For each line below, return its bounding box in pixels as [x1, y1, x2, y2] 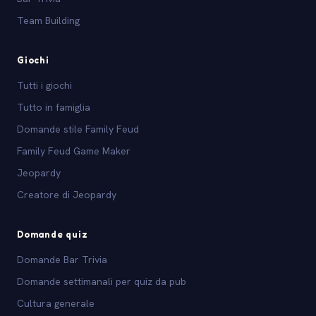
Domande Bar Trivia [17, 253, 107, 266]
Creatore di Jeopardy [17, 188, 116, 201]
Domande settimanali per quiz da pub [17, 274, 186, 288]
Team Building [17, 13, 80, 27]
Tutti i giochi [17, 78, 72, 92]
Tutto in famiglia [17, 100, 90, 114]
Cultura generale [17, 296, 95, 310]
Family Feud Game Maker [17, 144, 130, 157]
